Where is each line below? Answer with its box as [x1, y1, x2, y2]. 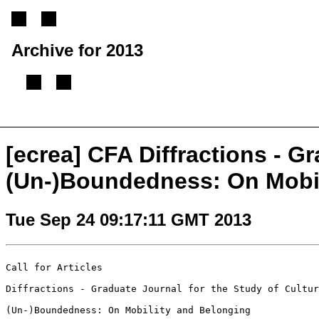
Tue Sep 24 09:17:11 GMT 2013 [6, 209, 251, 229]
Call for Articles [6, 261, 103, 273]
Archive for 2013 [11, 40, 143, 60]
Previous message [9, 114, 103, 126]
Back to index [187, 114, 255, 126]
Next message [108, 114, 181, 126]
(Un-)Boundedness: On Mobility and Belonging [6, 304, 251, 315]
